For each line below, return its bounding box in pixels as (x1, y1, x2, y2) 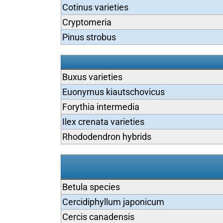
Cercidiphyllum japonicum (62, 197, 164, 207)
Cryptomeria (62, 17, 111, 27)
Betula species (62, 182, 120, 192)
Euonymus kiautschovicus (62, 87, 165, 97)
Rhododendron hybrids (62, 131, 151, 142)
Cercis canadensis (62, 212, 134, 222)
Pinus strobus (62, 32, 116, 42)
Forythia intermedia (62, 102, 139, 112)
